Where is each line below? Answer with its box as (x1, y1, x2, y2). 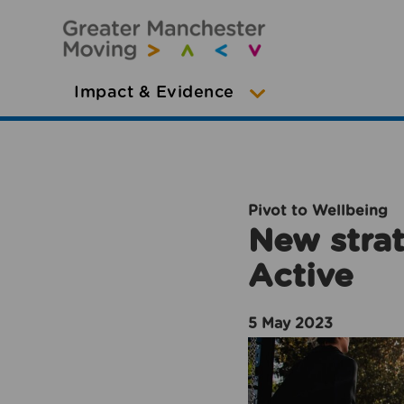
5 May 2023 (248, 317, 333, 331)
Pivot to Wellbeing (248, 204, 388, 218)
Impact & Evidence (74, 85, 234, 101)
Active (248, 261, 353, 293)
